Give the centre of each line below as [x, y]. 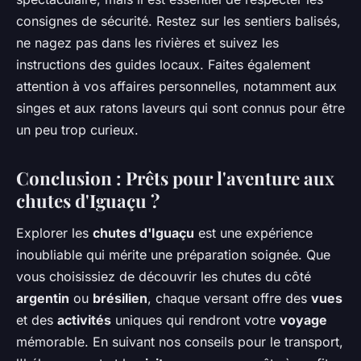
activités [84, 320]
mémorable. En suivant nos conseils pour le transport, [180, 341]
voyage [303, 320]
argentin [43, 298]
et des [37, 320]
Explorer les [54, 232]
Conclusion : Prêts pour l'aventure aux [175, 178]
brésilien [120, 298]
